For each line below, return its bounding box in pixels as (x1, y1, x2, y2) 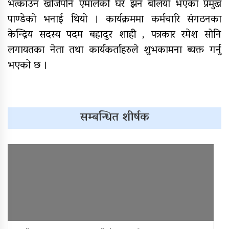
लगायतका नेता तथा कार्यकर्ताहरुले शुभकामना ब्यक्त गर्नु (8, 41, 221, 61)
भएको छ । (8, 56, 48, 76)
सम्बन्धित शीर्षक (80, 107, 149, 129)
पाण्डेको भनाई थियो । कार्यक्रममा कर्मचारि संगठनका (8, 10, 221, 30)
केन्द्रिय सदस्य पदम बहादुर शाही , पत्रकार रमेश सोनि (8, 26, 221, 45)
